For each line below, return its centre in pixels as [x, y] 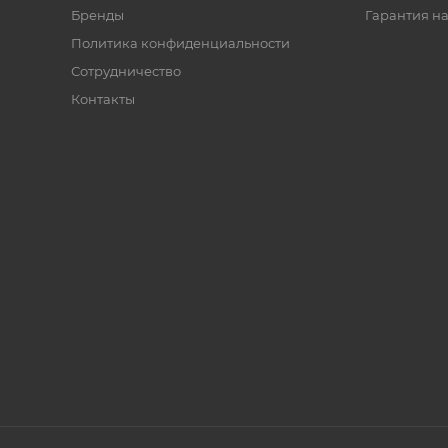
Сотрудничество [125, 71]
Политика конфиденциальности [180, 43]
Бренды [97, 15]
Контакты [102, 99]
